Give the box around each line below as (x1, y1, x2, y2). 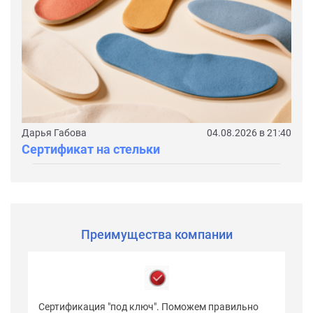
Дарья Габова (22, 126, 87, 138)
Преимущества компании (80, 226, 233, 242)
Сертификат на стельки (22, 141, 160, 156)
